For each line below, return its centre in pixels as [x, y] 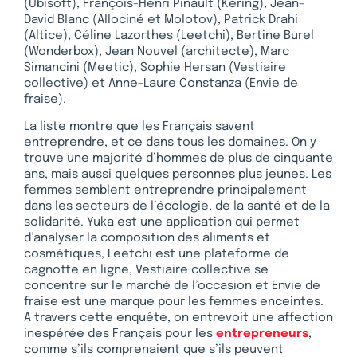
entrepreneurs [262, 333]
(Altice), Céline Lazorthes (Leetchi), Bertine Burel [169, 35]
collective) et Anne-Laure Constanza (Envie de [161, 83]
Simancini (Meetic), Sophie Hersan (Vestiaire [155, 67]
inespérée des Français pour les [120, 333]
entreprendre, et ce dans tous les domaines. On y [170, 142]
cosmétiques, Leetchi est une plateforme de [157, 254]
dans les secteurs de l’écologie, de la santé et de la [177, 206]
